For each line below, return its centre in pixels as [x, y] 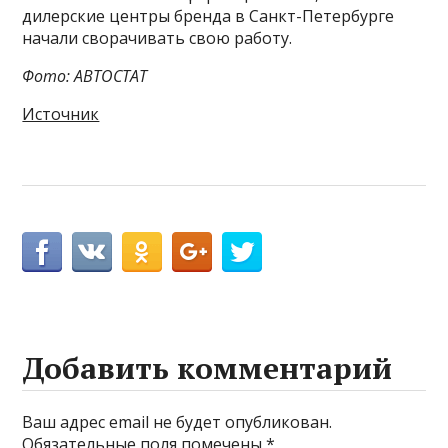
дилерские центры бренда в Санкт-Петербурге [208, 16]
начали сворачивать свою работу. [157, 38]
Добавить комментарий [207, 368]
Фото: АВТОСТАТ [85, 76]
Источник [61, 114]
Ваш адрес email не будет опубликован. [177, 422]
